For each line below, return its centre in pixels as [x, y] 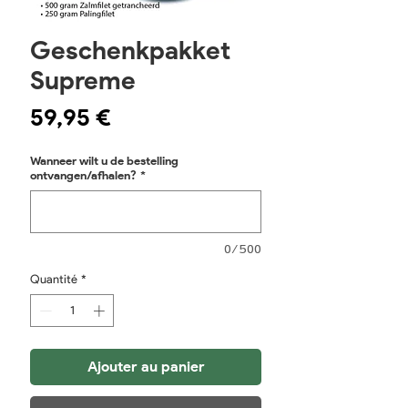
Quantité [54, 280]
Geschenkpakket [130, 51]
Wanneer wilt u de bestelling [104, 161]
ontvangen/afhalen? [83, 176]
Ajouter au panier [146, 366]
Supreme [83, 81]
